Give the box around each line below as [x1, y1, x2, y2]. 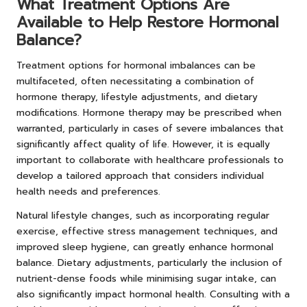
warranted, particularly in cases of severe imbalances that [16, 121, 284, 136]
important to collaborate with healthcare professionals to [16, 152, 284, 167]
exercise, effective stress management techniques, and [16, 223, 278, 238]
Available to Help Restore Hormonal [16, 10, 279, 34]
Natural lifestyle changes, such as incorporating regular [16, 208, 269, 223]
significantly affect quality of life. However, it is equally [16, 136, 270, 151]
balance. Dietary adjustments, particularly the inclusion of [16, 255, 282, 270]
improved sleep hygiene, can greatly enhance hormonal [16, 239, 273, 254]
